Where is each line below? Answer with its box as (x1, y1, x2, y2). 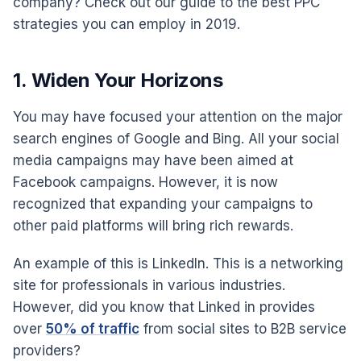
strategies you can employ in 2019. (13, 15, 240, 32)
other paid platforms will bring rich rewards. (13, 217, 293, 234)
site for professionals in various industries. (13, 276, 285, 293)
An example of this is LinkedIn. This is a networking (13, 255, 343, 272)
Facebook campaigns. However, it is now (13, 173, 278, 190)
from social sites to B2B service (139, 320, 346, 337)
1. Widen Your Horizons (13, 68, 223, 92)
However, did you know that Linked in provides (13, 298, 315, 315)
